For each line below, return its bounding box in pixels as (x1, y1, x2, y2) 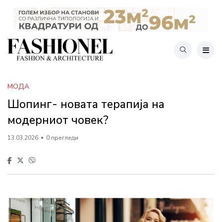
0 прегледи (46, 133, 78, 142)
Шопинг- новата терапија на (7, 96, 165, 112)
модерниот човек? (7, 112, 109, 128)
